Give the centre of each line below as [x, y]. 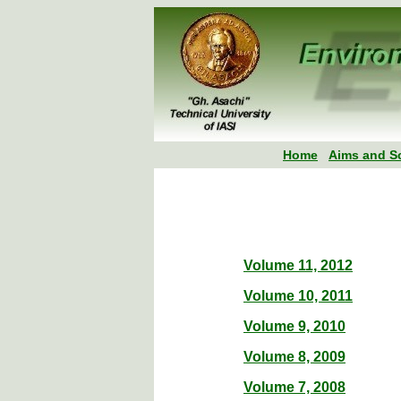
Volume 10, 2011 [298, 296]
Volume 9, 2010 [294, 326]
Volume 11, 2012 [298, 265]
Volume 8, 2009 [294, 357]
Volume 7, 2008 [294, 387]
